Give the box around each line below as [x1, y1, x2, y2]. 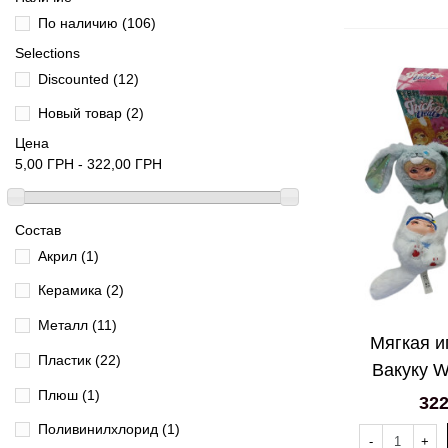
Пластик [38, 351, 95, 368]
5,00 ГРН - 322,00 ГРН [15, 156, 162, 173]
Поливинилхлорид [38, 421, 162, 438]
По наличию [38, 14, 122, 31]
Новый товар [38, 105, 126, 122]
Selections [15, 44, 80, 61]
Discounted [38, 70, 113, 87]
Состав [15, 221, 61, 238]
